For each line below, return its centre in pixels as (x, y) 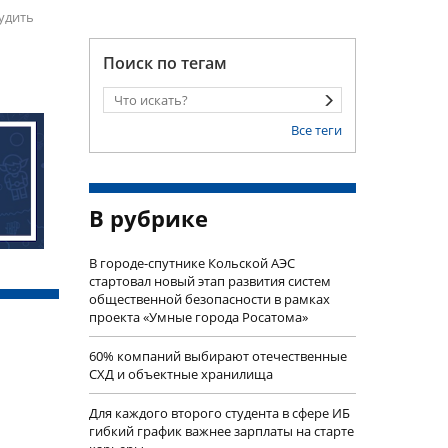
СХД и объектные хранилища (180, 374)
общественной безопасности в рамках (209, 299)
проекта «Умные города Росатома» (198, 317)
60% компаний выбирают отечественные (217, 356)
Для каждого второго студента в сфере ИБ (219, 413)
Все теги (316, 130)
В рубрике (148, 218)
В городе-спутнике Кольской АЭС (191, 263)
